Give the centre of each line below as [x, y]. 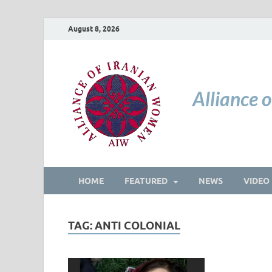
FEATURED [146, 181]
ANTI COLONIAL [138, 226]
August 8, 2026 [94, 29]
